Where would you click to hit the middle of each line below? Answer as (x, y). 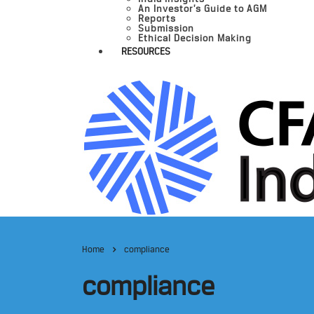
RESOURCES (146, 51)
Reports (157, 18)
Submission (166, 28)
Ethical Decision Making (195, 38)
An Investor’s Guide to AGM (203, 8)
